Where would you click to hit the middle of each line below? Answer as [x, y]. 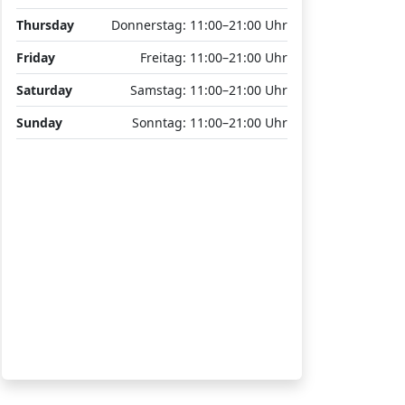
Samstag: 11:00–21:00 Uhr [209, 90]
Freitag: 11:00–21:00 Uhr [214, 57]
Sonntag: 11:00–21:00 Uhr [210, 122]
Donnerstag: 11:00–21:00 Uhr [199, 25]
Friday [36, 57]
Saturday [44, 90]
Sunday [39, 122]
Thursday [45, 25]
